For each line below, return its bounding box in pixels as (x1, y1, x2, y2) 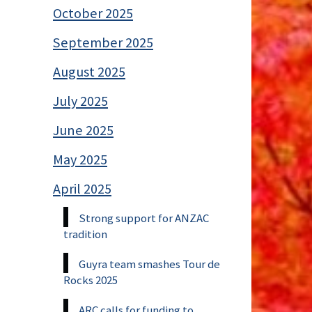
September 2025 (53, 33, 153, 52)
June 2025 (53, 120, 114, 139)
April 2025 (53, 179, 111, 198)
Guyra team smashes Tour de (79, 256, 220, 272)
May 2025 (53, 150, 107, 169)
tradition (63, 226, 107, 242)
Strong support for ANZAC (79, 210, 211, 226)
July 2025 (53, 91, 108, 110)
